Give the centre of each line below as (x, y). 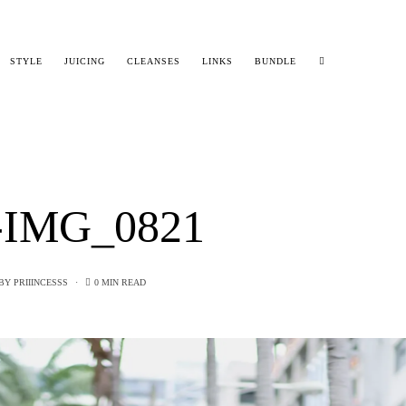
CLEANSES (154, 62)
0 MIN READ (120, 282)
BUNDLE (276, 62)
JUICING (85, 62)
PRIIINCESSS (40, 282)
